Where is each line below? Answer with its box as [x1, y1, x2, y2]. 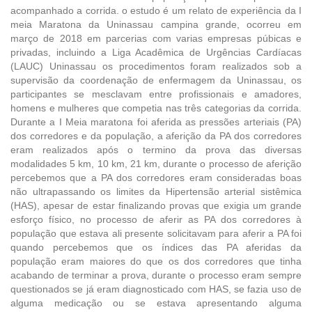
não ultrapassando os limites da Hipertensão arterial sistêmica [10, 185, 302, 197]
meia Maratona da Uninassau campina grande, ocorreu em [10, 18, 302, 30]
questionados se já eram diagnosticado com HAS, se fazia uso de [10, 283, 302, 295]
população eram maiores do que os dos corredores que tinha [10, 255, 302, 267]
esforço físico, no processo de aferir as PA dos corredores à [10, 213, 302, 225]
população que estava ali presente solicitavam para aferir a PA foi [10, 227, 302, 239]
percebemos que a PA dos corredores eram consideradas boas [10, 171, 302, 183]
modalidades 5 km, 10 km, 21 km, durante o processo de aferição [10, 157, 302, 169]
